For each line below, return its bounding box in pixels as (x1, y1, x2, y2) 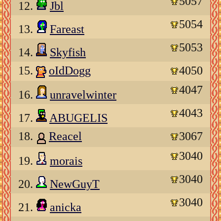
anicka (50, 200, 81, 214)
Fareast (50, 22, 84, 36)
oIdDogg (49, 64, 91, 77)
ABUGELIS (49, 111, 108, 125)
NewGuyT (50, 177, 100, 190)
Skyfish (50, 45, 86, 59)
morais (50, 154, 82, 167)
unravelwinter (50, 88, 116, 102)
